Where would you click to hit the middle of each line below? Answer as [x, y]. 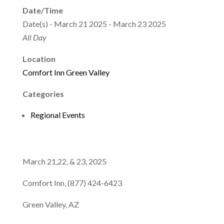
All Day [34, 37]
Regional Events [57, 114]
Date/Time [42, 10]
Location [39, 58]
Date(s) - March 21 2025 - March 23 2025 [94, 23]
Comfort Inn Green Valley [66, 72]
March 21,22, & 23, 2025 [64, 161]
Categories [43, 93]
